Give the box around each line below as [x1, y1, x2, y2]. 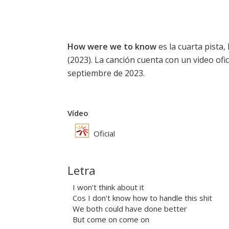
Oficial [91, 128, 115, 139]
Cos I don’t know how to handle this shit [73, 193, 212, 203]
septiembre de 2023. [67, 67, 145, 79]
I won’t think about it [73, 182, 144, 193]
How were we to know [67, 41, 156, 53]
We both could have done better [73, 203, 187, 214]
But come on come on [73, 214, 149, 225]
